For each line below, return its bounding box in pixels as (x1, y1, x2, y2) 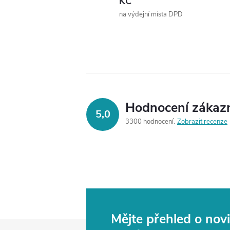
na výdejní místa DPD (119, 10, 183, 19)
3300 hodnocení (125, 117, 175, 126)
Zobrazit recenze (177, 117, 227, 126)
